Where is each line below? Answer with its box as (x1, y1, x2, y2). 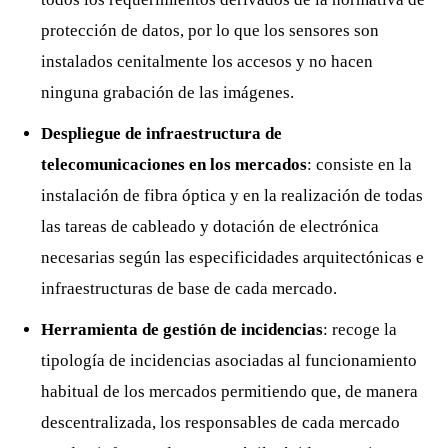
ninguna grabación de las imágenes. (41, 83, 294, 103)
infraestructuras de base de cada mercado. (41, 279, 337, 299)
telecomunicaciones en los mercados (41, 155, 307, 175)
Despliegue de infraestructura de (41, 124, 282, 144)
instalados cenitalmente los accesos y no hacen (41, 52, 373, 72)
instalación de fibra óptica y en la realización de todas (41, 186, 423, 206)
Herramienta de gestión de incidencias (41, 320, 323, 340)
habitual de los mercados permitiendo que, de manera (41, 382, 418, 402)
